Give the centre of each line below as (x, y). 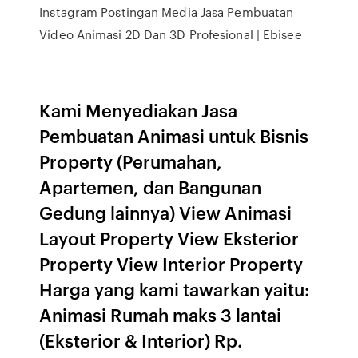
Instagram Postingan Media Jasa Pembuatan (167, 12)
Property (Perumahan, (131, 161)
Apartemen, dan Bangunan (151, 187)
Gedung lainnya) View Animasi (166, 212)
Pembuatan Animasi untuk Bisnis (174, 135)
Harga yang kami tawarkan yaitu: (175, 289)
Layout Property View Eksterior (169, 238)
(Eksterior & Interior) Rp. (141, 340)
